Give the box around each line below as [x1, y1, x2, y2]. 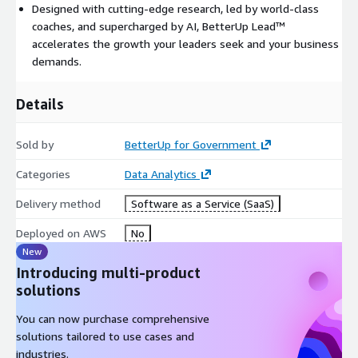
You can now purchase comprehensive [16, 311, 209, 325]
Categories [16, 166, 70, 181]
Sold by [16, 137, 54, 151]
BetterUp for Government [124, 137, 257, 151]
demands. [32, 54, 82, 68]
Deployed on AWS [16, 225, 106, 240]
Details [16, 94, 64, 113]
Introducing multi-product [16, 263, 201, 281]
